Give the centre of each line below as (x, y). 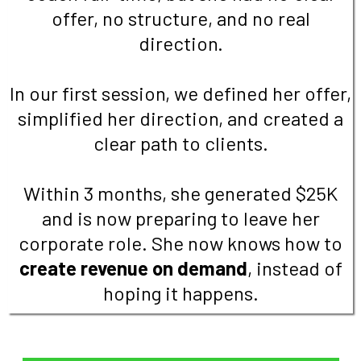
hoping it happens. (180, 293)
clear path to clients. (180, 143)
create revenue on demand (133, 268)
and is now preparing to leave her (180, 218)
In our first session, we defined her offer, (180, 93)
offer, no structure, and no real (180, 19)
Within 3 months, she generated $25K (180, 193)
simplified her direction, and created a (180, 118)
